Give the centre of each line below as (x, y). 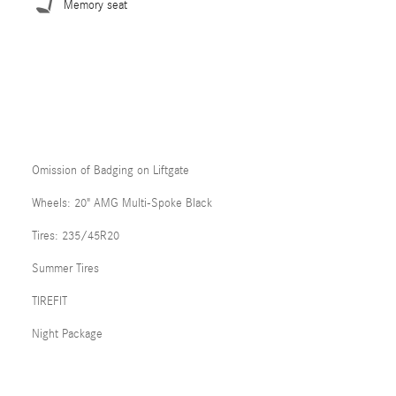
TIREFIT (49, 301)
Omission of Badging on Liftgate (110, 171)
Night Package (67, 334)
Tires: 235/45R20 (76, 236)
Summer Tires (65, 269)
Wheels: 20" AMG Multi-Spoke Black (122, 203)
